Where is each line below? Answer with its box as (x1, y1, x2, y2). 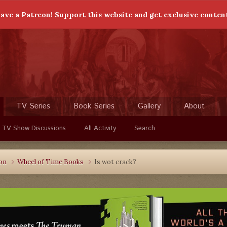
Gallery (138, 101, 161, 111)
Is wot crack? (94, 158, 136, 166)
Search (134, 124, 155, 133)
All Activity (84, 124, 116, 133)
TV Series (16, 101, 50, 111)
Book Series (73, 101, 115, 111)
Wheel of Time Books (17, 158, 85, 166)
